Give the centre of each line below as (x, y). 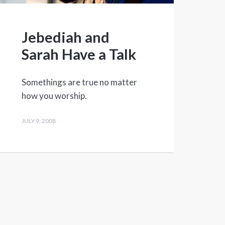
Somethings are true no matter (79, 82)
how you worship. (54, 96)
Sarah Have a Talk (79, 54)
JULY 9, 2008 (38, 121)
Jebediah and (65, 37)
